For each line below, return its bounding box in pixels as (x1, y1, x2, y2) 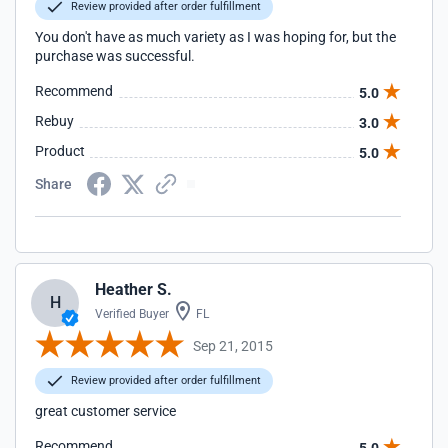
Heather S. (95, 280, 172, 299)
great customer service (35, 403, 176, 419)
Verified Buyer (95, 307, 169, 321)
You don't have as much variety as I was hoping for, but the (35, 29, 396, 45)
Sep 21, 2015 (193, 337, 273, 354)
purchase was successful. (35, 48, 195, 64)
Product (35, 143, 85, 159)
